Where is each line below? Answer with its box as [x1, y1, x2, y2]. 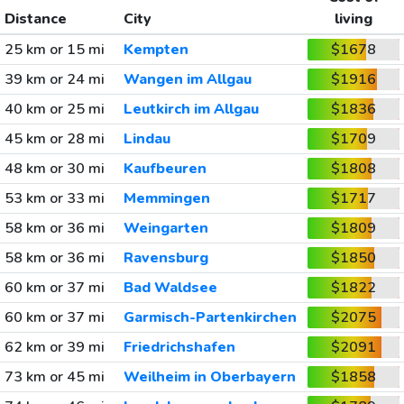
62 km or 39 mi [4, 337, 105, 357]
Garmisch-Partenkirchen [123, 308, 297, 327]
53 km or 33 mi [4, 188, 105, 208]
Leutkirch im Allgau [123, 99, 259, 119]
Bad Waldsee [123, 278, 217, 298]
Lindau [123, 129, 170, 149]
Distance [4, 9, 67, 29]
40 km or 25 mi [4, 99, 105, 119]
